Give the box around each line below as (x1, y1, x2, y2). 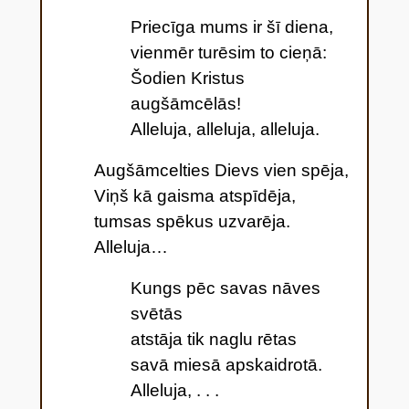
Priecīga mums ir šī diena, (130, 16, 333, 37)
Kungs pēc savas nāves (130, 278, 320, 298)
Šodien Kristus (130, 68, 245, 88)
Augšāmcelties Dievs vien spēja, (93, 160, 349, 180)
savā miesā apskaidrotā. (130, 354, 322, 374)
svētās (130, 303, 183, 323)
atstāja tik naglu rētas (130, 329, 297, 349)
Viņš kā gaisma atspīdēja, (93, 185, 296, 205)
